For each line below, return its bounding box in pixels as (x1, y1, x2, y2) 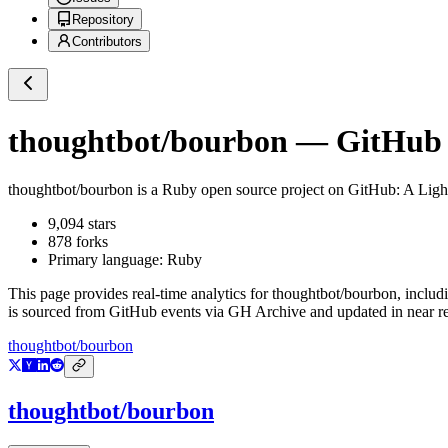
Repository (72, 12, 134, 28)
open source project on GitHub (197, 181, 396, 199)
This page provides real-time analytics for (8, 285, 272, 303)
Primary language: (48, 251, 167, 269)
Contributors (72, 34, 142, 50)
